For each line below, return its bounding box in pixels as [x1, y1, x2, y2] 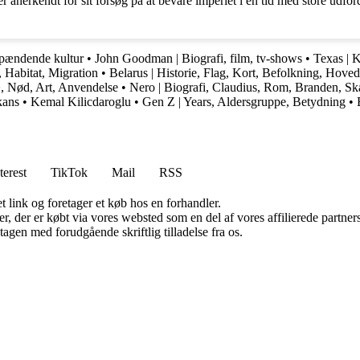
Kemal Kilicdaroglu [31, 95, 131, 109]
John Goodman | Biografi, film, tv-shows [95, 51, 302, 66]
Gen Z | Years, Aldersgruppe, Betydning [142, 95, 346, 109]
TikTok [51, 166, 88, 180]
